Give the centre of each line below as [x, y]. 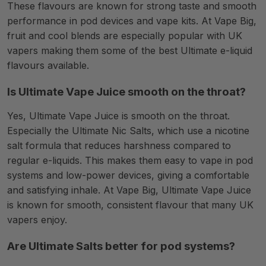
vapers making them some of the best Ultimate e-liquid [130, 50]
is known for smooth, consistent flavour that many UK [130, 205]
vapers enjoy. [37, 220]
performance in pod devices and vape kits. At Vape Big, [132, 21]
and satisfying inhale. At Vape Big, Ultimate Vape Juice [129, 190]
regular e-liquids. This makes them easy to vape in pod [130, 160]
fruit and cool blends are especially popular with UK [125, 36]
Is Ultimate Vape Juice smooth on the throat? [126, 92]
